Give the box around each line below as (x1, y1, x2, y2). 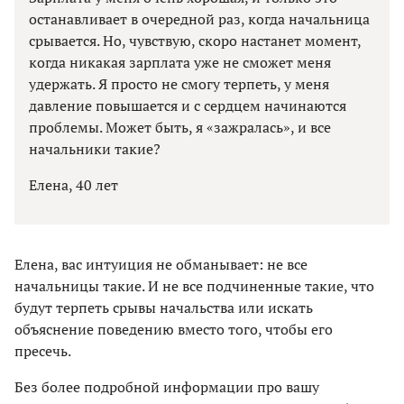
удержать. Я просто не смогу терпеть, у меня (29, 74, 329, 95)
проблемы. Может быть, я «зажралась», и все (29, 117, 331, 138)
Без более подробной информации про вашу (14, 377, 319, 398)
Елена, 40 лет (29, 175, 118, 196)
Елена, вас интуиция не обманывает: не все (14, 254, 308, 275)
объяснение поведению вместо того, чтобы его (14, 319, 333, 340)
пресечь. (14, 341, 71, 362)
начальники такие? (29, 139, 161, 160)
